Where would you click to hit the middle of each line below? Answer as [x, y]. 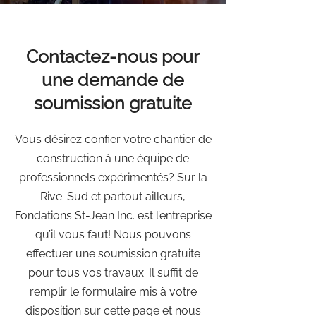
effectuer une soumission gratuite [113, 254]
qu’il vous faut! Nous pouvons [113, 235]
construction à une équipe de [113, 158]
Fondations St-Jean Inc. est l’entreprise [113, 215]
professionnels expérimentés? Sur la [113, 177]
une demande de [113, 80]
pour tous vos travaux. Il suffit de [113, 273]
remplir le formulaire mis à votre [113, 292]
